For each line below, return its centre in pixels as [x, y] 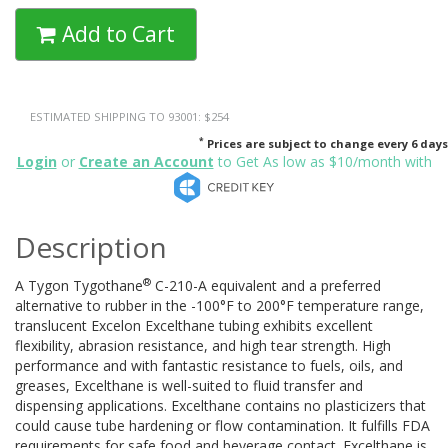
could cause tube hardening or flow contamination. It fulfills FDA [222, 425]
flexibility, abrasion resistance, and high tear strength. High [203, 345]
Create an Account [146, 161]
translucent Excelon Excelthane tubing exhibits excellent [194, 325]
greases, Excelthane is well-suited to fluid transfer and [189, 385]
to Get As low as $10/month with [322, 161]
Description [91, 246]
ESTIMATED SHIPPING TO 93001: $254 [129, 116]
